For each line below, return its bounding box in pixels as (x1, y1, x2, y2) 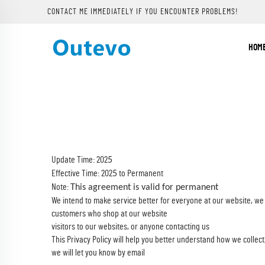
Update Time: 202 (51, 155, 108, 164)
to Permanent (117, 169, 163, 178)
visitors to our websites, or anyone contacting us (51, 222, 209, 231)
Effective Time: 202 (51, 169, 112, 178)
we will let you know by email (51, 248, 145, 257)
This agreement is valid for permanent (70, 183, 218, 192)
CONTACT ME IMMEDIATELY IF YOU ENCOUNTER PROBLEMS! (47, 7, 238, 16)
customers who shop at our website (51, 209, 167, 218)
